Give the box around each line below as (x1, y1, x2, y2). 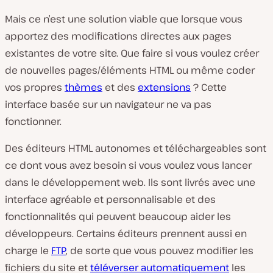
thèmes (65, 80, 102, 94)
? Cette (191, 80, 227, 94)
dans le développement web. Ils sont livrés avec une (5, 175, 255, 189)
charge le (5, 244, 51, 257)
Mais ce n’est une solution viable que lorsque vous (5, 12, 243, 26)
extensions (138, 80, 191, 94)
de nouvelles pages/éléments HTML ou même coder (5, 63, 255, 77)
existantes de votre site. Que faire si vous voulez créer (5, 46, 259, 60)
